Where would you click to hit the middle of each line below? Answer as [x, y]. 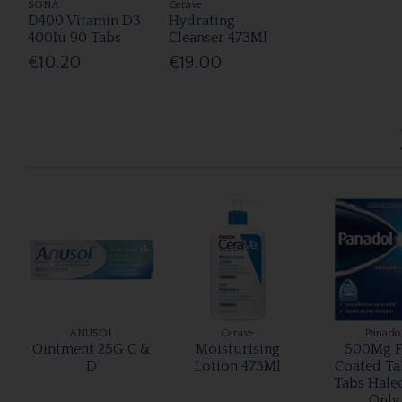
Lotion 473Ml [237, 366]
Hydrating [201, 21]
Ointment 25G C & [91, 349]
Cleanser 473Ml [218, 38]
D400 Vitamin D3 [85, 21]
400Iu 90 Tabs [75, 38]
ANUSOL [91, 333]
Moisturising [237, 349]
